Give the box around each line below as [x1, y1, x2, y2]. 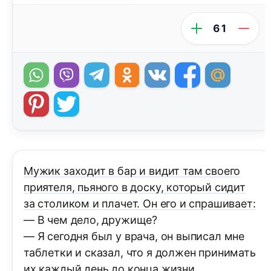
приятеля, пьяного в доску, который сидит [24, 181, 246, 194]
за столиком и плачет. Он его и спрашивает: [24, 197, 256, 211]
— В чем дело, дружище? [24, 214, 158, 227]
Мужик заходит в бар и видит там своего [24, 165, 241, 178]
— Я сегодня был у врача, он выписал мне [24, 230, 244, 243]
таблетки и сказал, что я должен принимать [24, 246, 256, 260]
